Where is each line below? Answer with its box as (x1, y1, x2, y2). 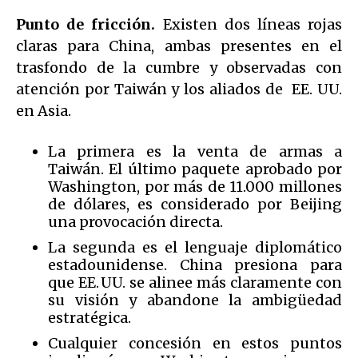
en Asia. (16, 101, 71, 120)
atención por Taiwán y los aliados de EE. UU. (16, 79, 342, 98)
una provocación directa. (48, 212, 223, 231)
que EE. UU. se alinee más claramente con (48, 272, 342, 292)
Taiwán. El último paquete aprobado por (48, 159, 342, 178)
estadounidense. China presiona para (48, 255, 342, 274)
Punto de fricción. (16, 14, 156, 34)
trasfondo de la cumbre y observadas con (16, 58, 342, 77)
